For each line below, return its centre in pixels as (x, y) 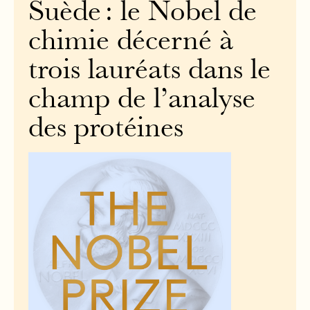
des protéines (106, 130)
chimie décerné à (131, 43)
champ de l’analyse (142, 101)
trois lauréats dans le (150, 72)
